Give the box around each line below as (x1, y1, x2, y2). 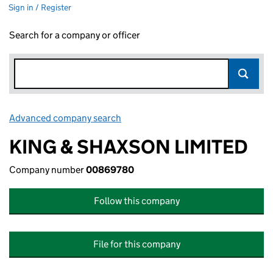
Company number (9, 164, 86, 175)
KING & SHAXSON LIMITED (9, 135, 248, 159)
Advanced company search (9, 112, 121, 124)
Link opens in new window (123, 112, 231, 124)
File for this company (93, 238, 180, 250)
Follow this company (93, 195, 180, 207)
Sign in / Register (9, 2, 71, 13)
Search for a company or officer (9, 29, 140, 41)
